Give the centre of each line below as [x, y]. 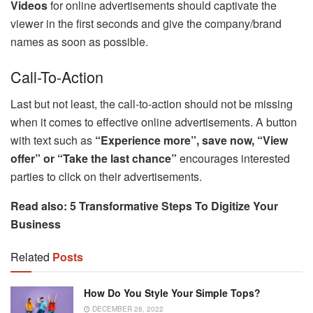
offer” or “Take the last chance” [94, 158]
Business [36, 224]
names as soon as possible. [79, 42]
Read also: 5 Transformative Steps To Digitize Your [144, 205]
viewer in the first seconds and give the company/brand [146, 24]
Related [30, 256]
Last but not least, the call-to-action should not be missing [152, 103]
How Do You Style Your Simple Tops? [172, 292]
